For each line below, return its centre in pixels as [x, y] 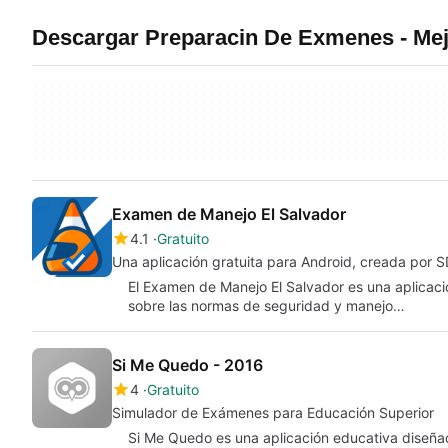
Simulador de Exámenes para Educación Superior [273, 412]
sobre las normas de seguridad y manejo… [266, 305]
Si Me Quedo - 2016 [187, 365]
